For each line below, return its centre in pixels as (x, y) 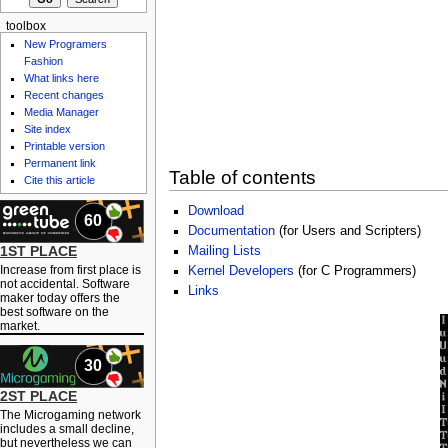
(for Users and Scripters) (347, 231)
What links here (62, 78)
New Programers (66, 44)
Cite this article (60, 180)
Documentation (231, 231)
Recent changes (64, 95)
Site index (48, 129)
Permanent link (60, 163)
